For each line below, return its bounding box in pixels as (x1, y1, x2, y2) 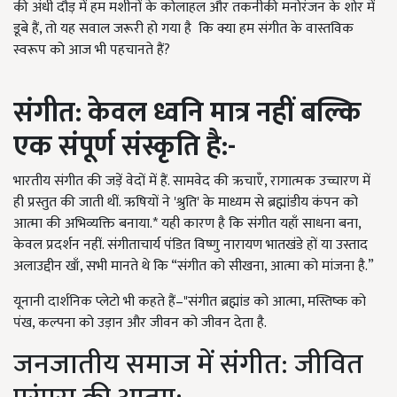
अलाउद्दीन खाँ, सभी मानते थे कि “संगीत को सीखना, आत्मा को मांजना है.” (13, 254, 374, 279)
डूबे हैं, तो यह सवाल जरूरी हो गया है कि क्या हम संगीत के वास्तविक (13, 17, 354, 42)
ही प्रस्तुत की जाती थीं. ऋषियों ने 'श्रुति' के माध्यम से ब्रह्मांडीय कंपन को (13, 191, 358, 215)
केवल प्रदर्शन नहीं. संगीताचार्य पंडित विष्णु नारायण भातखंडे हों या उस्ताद (13, 233, 368, 258)
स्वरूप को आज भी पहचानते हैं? (13, 38, 170, 63)
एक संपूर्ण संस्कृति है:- (13, 123, 236, 171)
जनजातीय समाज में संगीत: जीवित (13, 341, 363, 389)
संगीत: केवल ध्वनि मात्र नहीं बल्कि (13, 90, 362, 137)
